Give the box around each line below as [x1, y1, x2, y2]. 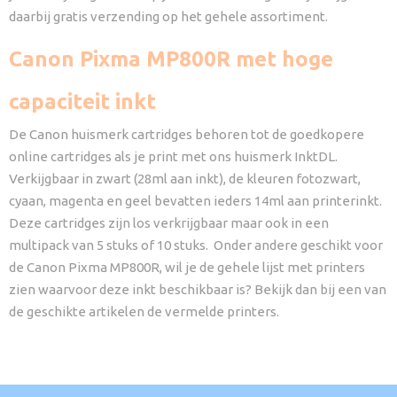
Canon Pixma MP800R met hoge [9, 47, 333, 71]
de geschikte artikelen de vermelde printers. [9, 304, 279, 319]
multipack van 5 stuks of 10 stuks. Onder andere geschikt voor [9, 237, 383, 253]
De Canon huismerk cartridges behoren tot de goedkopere [9, 127, 364, 142]
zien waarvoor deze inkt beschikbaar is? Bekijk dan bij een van [9, 282, 386, 297]
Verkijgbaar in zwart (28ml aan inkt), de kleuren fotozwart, [9, 171, 361, 186]
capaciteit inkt [9, 90, 156, 113]
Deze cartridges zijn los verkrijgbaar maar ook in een [9, 215, 329, 230]
